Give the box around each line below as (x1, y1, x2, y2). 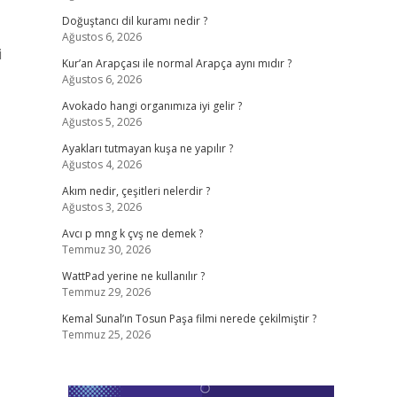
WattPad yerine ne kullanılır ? (61, 269, 205, 284)
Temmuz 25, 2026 (61, 327, 151, 342)
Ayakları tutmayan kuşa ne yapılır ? (61, 141, 233, 156)
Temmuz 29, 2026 (61, 284, 151, 300)
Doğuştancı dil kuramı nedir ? (61, 13, 207, 28)
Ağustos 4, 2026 (61, 157, 142, 172)
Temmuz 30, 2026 (61, 242, 151, 257)
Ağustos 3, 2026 (61, 199, 142, 214)
